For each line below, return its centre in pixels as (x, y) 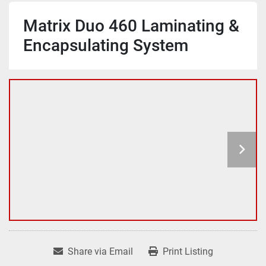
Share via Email (100, 251)
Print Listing (188, 251)
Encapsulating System (106, 45)
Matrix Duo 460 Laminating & (131, 26)
